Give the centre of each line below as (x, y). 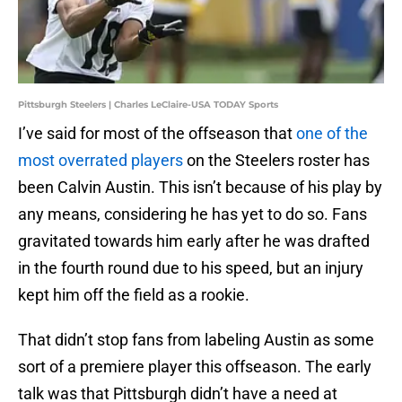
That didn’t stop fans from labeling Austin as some (196, 340)
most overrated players (100, 161)
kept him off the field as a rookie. (134, 295)
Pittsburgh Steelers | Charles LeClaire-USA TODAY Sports (148, 105)
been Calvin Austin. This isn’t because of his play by (200, 188)
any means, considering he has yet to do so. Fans (192, 214)
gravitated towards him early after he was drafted (194, 241)
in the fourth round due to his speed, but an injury (191, 268)
